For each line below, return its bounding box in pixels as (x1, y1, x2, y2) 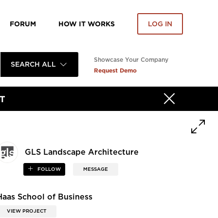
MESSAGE (83, 167, 108, 172)
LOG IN (148, 20, 172, 28)
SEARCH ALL (10, 61, 56, 68)
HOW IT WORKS (58, 20, 115, 27)
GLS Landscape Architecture (25, 148, 139, 157)
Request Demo (94, 67, 137, 73)
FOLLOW (36, 167, 61, 172)
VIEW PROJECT (7, 208, 47, 214)
